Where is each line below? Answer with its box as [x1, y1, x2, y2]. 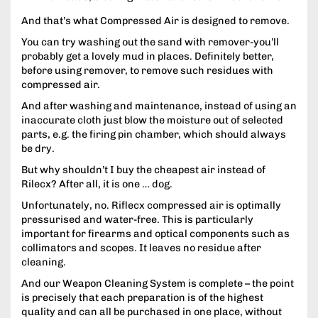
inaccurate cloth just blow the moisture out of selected [21, 114, 283, 127]
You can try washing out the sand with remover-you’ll [21, 35, 279, 49]
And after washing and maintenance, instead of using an [21, 99, 297, 113]
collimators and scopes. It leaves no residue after [21, 241, 261, 255]
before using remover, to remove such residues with [21, 64, 273, 77]
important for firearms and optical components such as [21, 227, 290, 241]
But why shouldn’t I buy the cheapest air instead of [21, 163, 265, 177]
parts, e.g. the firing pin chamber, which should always [21, 128, 286, 141]
